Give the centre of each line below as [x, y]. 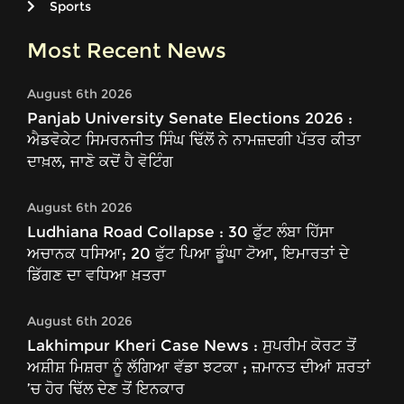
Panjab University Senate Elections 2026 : [190, 118]
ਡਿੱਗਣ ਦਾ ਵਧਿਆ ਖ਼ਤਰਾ [96, 275]
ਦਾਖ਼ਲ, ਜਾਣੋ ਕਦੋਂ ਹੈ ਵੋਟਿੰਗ [100, 161]
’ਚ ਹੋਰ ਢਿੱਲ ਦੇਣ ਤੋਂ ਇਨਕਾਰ [106, 388]
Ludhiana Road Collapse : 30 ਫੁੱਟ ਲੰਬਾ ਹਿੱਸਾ [180, 231]
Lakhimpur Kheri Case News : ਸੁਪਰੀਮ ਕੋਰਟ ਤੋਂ [192, 345]
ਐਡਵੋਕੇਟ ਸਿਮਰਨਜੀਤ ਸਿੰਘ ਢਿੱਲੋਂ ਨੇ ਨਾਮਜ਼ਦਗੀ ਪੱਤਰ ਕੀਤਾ [194, 139]
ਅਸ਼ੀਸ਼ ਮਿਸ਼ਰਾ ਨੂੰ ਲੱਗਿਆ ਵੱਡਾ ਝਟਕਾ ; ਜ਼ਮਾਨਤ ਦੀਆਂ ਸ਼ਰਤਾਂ [199, 367]
